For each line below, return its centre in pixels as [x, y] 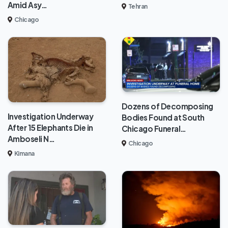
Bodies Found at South [163, 118]
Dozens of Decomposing [167, 106]
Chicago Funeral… [154, 129]
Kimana [24, 153]
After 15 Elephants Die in [50, 127]
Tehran [138, 6]
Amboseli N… [31, 138]
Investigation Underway [51, 116]
